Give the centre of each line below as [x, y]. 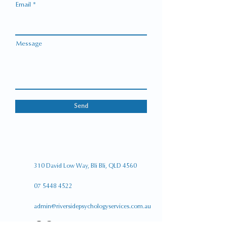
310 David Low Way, [62, 166]
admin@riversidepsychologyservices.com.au [92, 206]
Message [29, 44]
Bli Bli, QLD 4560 [114, 166]
